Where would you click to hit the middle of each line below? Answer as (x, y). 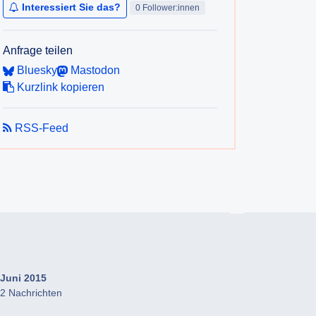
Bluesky (36, 70)
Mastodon (93, 70)
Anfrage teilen (38, 50)
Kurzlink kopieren (59, 87)
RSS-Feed (40, 128)
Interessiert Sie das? (71, 7)
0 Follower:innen (167, 7)
